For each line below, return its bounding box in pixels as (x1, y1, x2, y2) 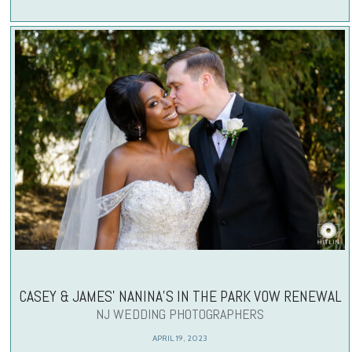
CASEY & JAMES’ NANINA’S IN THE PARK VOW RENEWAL (18, 286, 342, 306)
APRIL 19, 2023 (152, 332, 208, 343)
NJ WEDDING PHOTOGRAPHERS (96, 304, 265, 323)
